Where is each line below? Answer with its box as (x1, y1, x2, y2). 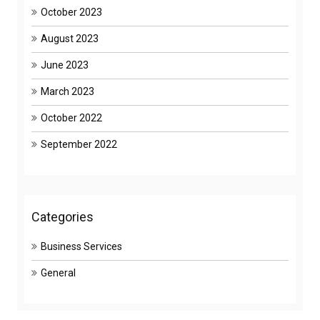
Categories (31, 209, 94, 224)
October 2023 (41, 6, 102, 18)
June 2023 (41, 59, 89, 71)
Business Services (41, 241, 122, 252)
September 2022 (41, 139, 117, 150)
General (41, 267, 76, 279)
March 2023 (41, 86, 94, 97)
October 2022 (41, 112, 102, 124)
